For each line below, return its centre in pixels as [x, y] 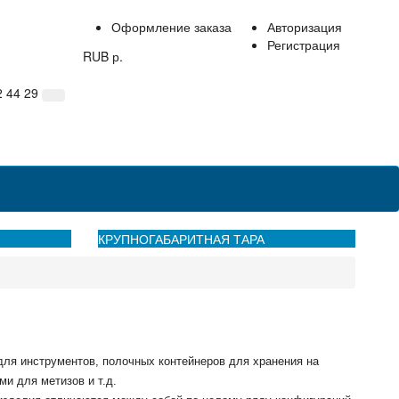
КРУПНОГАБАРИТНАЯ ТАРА [182, 239]
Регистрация [304, 45]
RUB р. [118, 57]
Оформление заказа [172, 27]
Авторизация [305, 27]
